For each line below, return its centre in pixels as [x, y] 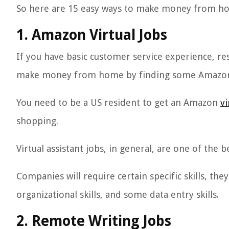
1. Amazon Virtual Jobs [92, 35]
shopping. [37, 121]
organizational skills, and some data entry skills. [118, 194]
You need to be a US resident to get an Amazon [118, 102]
